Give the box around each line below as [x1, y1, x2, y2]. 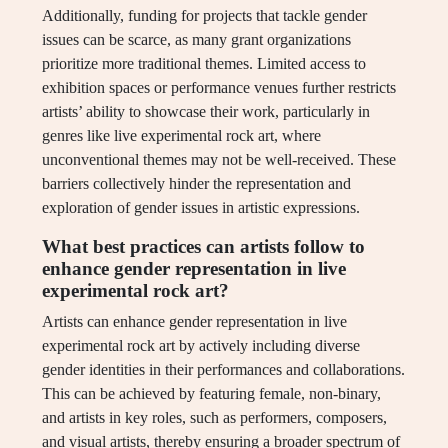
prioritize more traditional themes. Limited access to [42, 55, 366, 73]
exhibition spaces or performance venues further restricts [42, 79, 396, 97]
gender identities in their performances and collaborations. [42, 361, 405, 379]
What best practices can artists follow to [42, 236, 365, 258]
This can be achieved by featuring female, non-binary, [42, 385, 381, 403]
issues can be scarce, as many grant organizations [42, 31, 351, 49]
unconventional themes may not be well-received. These [42, 151, 396, 169]
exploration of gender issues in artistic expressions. [42, 199, 360, 217]
